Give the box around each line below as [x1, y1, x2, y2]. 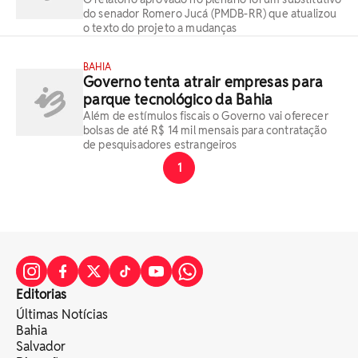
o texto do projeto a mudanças [83, 21, 237, 35]
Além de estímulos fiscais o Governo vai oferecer [83, 109, 328, 123]
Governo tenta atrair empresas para [83, 73, 324, 91]
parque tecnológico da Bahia [83, 90, 273, 109]
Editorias [16, 286, 66, 303]
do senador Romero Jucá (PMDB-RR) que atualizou [83, 6, 337, 21]
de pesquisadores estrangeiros [83, 137, 237, 152]
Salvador [16, 338, 66, 355]
